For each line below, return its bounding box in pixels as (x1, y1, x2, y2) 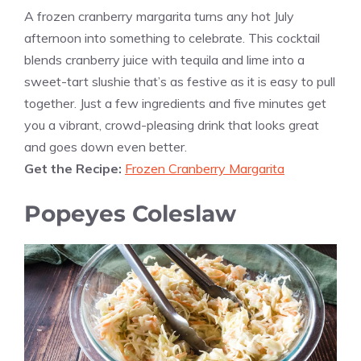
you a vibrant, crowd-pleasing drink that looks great (24, 116, 319, 133)
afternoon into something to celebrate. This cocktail (24, 29, 320, 46)
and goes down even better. (24, 138, 187, 155)
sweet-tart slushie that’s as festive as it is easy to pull (24, 73, 335, 89)
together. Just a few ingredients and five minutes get (24, 94, 326, 111)
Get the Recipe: (24, 160, 125, 176)
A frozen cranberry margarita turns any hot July (24, 7, 294, 24)
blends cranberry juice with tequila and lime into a (24, 51, 305, 68)
